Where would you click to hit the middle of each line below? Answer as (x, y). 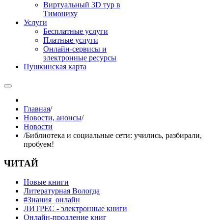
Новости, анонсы (53, 118)
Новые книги (46, 182)
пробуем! (39, 144)
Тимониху (60, 14)
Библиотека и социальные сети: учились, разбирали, (114, 135)
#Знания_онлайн (52, 200)
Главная (37, 109)
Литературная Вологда (62, 191)
